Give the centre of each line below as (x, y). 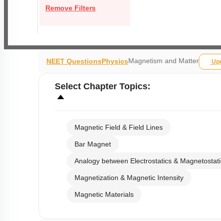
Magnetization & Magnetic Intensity (129, 178)
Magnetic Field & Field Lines (119, 128)
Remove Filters (71, 8)
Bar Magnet (93, 145)
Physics (115, 61)
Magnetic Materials (104, 195)
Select (69, 87)
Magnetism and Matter (164, 61)
